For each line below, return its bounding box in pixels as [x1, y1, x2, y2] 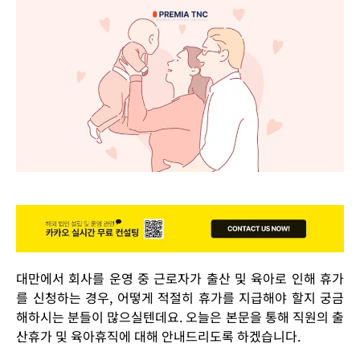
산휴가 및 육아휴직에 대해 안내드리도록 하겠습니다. [16, 326, 304, 346]
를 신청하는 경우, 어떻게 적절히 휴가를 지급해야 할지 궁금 [16, 288, 344, 308]
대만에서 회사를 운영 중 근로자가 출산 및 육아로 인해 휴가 [16, 268, 344, 288]
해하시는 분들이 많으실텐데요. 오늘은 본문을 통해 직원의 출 [16, 307, 344, 327]
